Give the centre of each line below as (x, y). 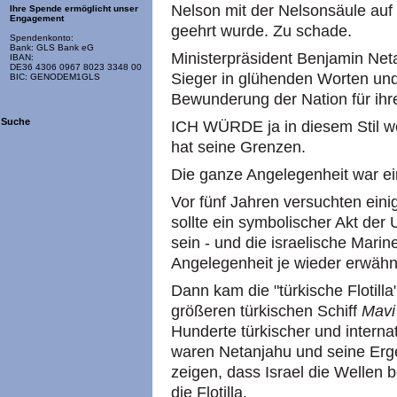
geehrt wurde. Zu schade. (261, 31)
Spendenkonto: (42, 38)
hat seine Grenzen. (238, 147)
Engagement (37, 19)
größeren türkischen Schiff (266, 311)
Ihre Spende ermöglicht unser (74, 9)
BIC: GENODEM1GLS (55, 77)
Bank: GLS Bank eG (52, 48)
